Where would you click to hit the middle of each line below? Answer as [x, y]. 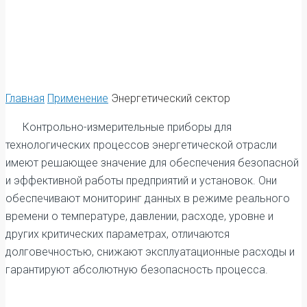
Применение [78, 98]
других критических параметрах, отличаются [118, 234]
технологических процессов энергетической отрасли [141, 145]
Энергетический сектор [171, 98]
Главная [25, 98]
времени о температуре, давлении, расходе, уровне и [139, 216]
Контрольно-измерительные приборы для [127, 127]
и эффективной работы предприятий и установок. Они [141, 180]
